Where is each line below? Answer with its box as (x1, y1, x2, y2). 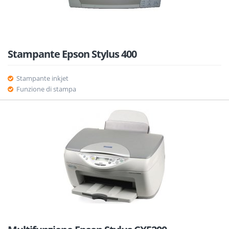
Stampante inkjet (16, 74, 68, 83)
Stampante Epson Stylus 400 (8, 47, 136, 61)
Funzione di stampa (16, 84, 76, 94)
